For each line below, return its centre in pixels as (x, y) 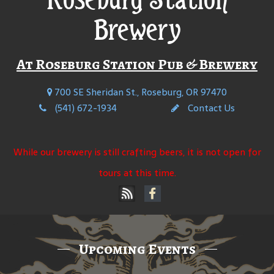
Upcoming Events (137, 249)
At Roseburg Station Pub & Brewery (137, 64)
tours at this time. (137, 173)
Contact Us (210, 108)
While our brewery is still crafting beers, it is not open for (137, 152)
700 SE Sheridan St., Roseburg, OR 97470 (140, 92)
